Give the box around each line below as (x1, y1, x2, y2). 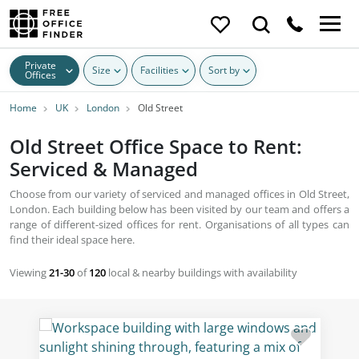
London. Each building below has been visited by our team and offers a (10, 202, 349, 216)
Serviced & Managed (10, 155, 198, 182)
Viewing (10, 265, 49, 280)
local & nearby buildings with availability (106, 265, 297, 280)
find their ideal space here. (10, 232, 135, 247)
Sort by (208, 63, 240, 77)
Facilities (140, 63, 179, 77)
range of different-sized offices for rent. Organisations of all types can (10, 217, 349, 232)
